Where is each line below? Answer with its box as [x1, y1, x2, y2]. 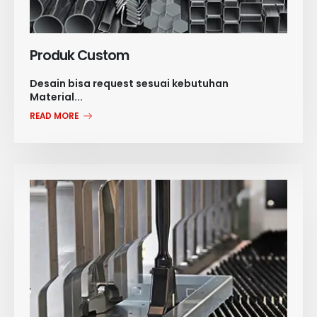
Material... [30, 89, 83, 104]
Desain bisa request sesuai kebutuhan [30, 76, 229, 91]
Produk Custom [30, 46, 129, 66]
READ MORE [30, 110, 81, 122]
